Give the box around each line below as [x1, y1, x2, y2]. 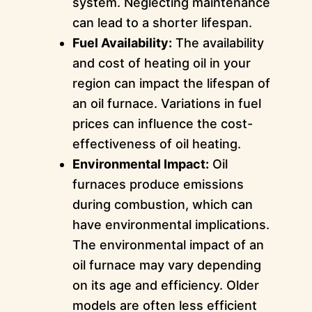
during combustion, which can [72, 197, 253, 212]
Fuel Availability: [72, 36, 172, 51]
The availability [171, 36, 264, 51]
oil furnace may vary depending [72, 258, 261, 273]
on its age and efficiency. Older [72, 278, 259, 293]
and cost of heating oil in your [72, 56, 251, 71]
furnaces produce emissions [72, 177, 244, 192]
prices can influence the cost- [72, 116, 253, 132]
